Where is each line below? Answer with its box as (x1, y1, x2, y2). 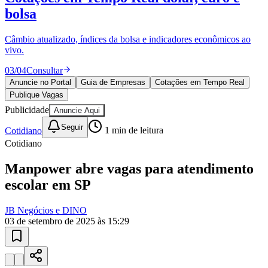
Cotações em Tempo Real (155, 50, 245, 60)
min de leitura (109, 98, 163, 109)
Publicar (26, 38, 57, 48)
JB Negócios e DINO (5, 178, 87, 188)
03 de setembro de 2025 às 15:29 (5, 188, 129, 199)
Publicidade (5, 77, 49, 88)
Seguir (61, 96, 83, 105)
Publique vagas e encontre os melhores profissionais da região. (5, 17, 240, 28)
